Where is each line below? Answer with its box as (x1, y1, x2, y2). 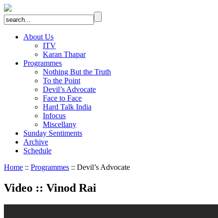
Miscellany (43, 120, 76, 128)
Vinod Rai (43, 181, 96, 194)
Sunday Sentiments (23, 129, 82, 137)
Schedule (23, 146, 52, 155)
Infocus (43, 111, 66, 120)
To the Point (43, 76, 80, 85)
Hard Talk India (43, 103, 91, 111)
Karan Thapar (43, 50, 86, 58)
